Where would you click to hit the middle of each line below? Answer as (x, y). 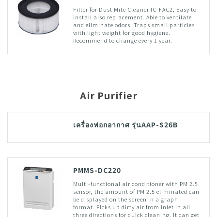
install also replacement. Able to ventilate (132, 17)
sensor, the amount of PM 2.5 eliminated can (136, 191)
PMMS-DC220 (97, 170)
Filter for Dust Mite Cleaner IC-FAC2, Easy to (135, 9)
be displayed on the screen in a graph (125, 199)
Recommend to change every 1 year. (123, 40)
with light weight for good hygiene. (122, 32)
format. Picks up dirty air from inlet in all (132, 207)
